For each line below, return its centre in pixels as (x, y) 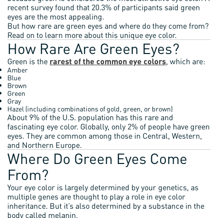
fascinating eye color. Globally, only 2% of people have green (109, 126)
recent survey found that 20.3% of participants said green (104, 7)
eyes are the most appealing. (56, 16)
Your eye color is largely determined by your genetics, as (103, 187)
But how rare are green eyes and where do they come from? (108, 26)
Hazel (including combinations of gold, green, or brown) (90, 109)
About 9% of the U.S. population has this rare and (90, 117)
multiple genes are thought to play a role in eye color (96, 196)
